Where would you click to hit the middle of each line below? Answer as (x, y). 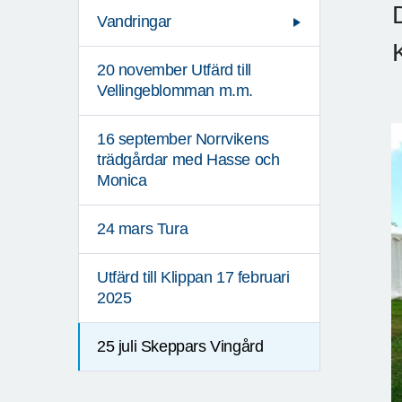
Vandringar (134, 22)
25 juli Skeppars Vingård (180, 347)
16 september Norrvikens (183, 140)
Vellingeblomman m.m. (175, 91)
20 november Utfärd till (174, 70)
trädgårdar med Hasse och (188, 160)
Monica (122, 181)
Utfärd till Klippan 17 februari (193, 278)
